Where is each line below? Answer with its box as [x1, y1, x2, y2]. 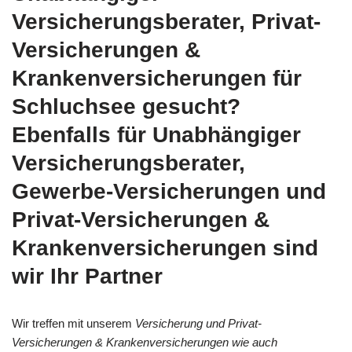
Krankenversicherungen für [12, 65, 302, 90]
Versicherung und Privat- [135, 316, 262, 330]
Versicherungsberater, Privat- [12, 9, 321, 34]
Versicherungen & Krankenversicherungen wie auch [12, 335, 277, 349]
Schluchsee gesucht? [12, 93, 240, 119]
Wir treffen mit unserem [12, 316, 135, 330]
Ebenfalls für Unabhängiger [12, 122, 301, 147]
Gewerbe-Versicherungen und [12, 178, 326, 203]
